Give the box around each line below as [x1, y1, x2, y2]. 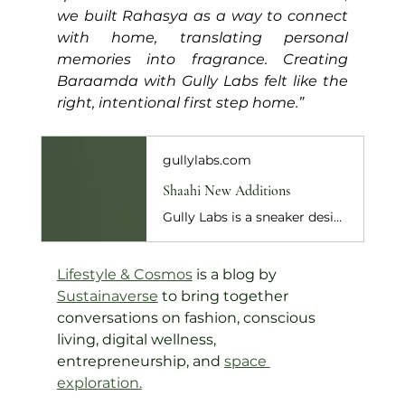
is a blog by [192, 265, 280, 283]
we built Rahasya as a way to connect [56, 6, 349, 24]
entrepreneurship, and [56, 352, 224, 370]
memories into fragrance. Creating [56, 50, 349, 68]
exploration [56, 373, 139, 391]
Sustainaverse [56, 287, 158, 305]
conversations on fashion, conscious [56, 308, 319, 326]
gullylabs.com [162, 151, 251, 168]
